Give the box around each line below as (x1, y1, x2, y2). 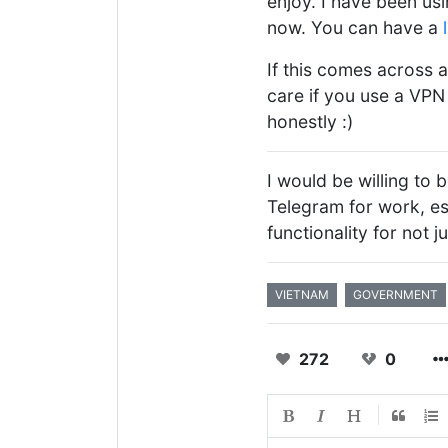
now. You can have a (267, 17, 443, 38)
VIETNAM (275, 287, 329, 302)
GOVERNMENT (353, 287, 438, 302)
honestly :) (267, 111, 353, 132)
